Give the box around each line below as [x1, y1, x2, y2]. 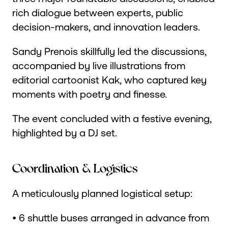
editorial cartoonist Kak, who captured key [12, 74, 207, 86]
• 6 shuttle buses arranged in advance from [12, 211, 209, 223]
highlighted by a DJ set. [12, 127, 117, 139]
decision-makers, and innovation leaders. [12, 21, 200, 33]
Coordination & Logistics [12, 159, 138, 175]
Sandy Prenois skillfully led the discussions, [12, 45, 207, 58]
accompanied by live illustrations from [12, 60, 185, 72]
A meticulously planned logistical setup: [12, 187, 192, 199]
